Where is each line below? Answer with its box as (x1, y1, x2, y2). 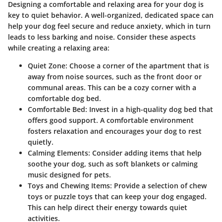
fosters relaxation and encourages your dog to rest (28, 126, 202, 136)
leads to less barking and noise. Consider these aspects (8, 32, 196, 42)
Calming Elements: (28, 148, 90, 158)
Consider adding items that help (90, 148, 202, 158)
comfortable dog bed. (28, 93, 101, 103)
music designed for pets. (28, 169, 111, 179)
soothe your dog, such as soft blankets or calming (28, 159, 198, 168)
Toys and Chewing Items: (28, 180, 112, 190)
